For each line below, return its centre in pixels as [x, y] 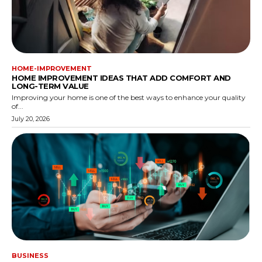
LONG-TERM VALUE [50, 86]
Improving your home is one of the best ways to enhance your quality [129, 97]
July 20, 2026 [31, 118]
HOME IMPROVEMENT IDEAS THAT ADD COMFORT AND [121, 77]
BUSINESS [30, 256]
